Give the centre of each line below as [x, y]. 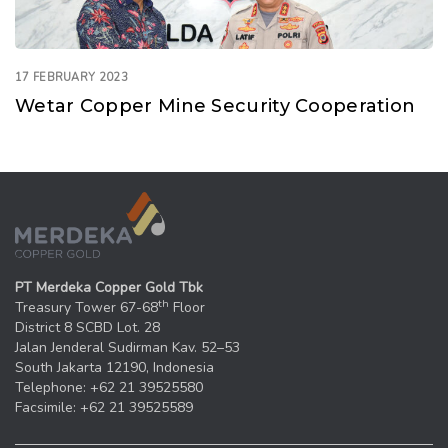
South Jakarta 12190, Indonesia [114, 367]
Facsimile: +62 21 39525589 [104, 407]
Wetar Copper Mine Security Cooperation [215, 106]
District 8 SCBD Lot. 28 [87, 327]
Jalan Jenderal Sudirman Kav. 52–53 [127, 347]
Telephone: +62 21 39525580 [109, 387]
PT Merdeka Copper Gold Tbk [109, 287]
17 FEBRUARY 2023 [71, 78]
